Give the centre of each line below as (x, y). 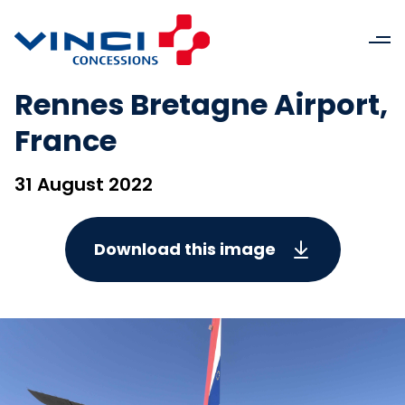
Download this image (184, 249)
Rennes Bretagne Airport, (201, 104)
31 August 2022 (84, 184)
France (66, 141)
